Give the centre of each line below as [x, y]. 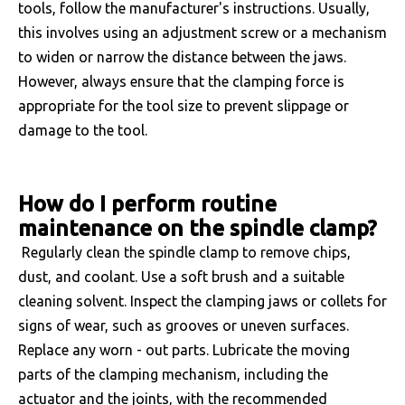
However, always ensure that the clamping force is [181, 81]
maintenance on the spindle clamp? [198, 228]
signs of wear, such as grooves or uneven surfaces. [184, 325]
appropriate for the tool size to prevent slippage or [184, 106]
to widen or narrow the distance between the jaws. [182, 57]
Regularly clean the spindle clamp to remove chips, [184, 252]
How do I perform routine [147, 204]
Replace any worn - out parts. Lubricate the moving [184, 350]
